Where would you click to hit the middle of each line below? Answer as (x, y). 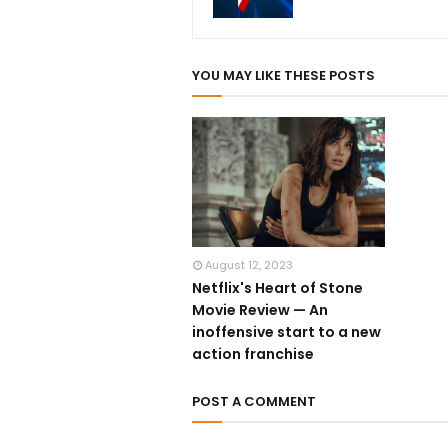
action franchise (253, 354)
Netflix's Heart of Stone (277, 288)
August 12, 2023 (249, 265)
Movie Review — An (260, 310)
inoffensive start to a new (286, 332)
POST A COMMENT (254, 402)
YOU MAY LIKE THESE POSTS (283, 76)
